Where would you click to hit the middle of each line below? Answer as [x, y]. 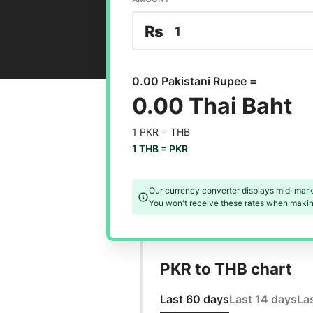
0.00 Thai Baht [212, 106]
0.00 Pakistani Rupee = [194, 81]
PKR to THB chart [226, 269]
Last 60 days [194, 299]
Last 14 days [263, 299]
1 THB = [150, 149]
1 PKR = [151, 132]
